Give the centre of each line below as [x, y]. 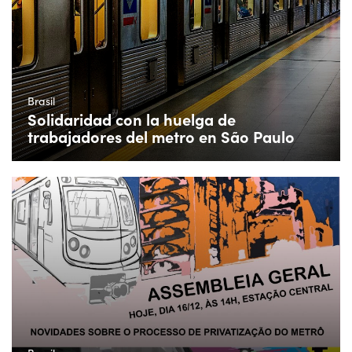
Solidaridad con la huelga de [132, 119]
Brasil [41, 101]
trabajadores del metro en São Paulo [161, 136]
